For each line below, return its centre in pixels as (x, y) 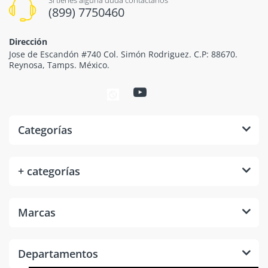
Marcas (37, 212)
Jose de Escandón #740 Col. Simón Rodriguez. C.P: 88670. (123, 54)
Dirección (28, 41)
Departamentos (58, 253)
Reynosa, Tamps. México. (59, 65)
